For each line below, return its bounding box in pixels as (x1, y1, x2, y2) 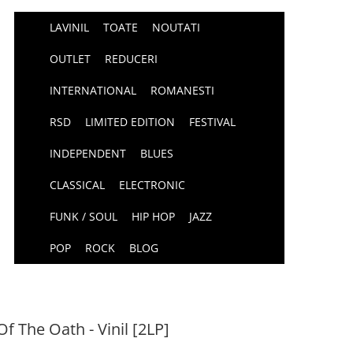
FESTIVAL (189, 114, 236, 129)
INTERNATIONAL (50, 83, 137, 98)
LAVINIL (50, 20, 90, 35)
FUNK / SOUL (50, 209, 118, 224)
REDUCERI (105, 51, 158, 66)
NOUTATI (152, 20, 201, 35)
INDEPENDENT (50, 146, 127, 161)
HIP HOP (132, 209, 176, 224)
